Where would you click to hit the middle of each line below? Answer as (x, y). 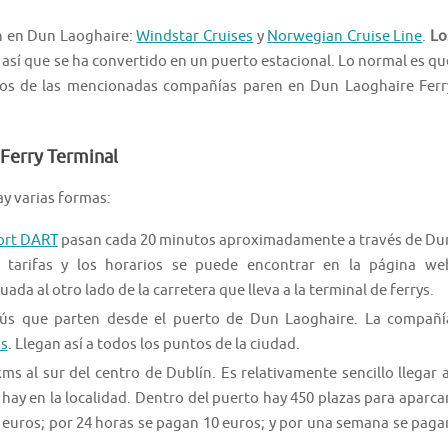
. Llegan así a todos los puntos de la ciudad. (153, 345)
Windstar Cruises (195, 37)
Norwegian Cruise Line (345, 37)
